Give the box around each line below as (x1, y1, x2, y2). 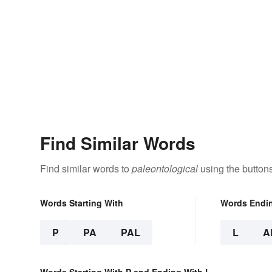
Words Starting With (40, 197, 123, 209)
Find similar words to (40, 161, 132, 176)
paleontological (132, 161, 198, 176)
